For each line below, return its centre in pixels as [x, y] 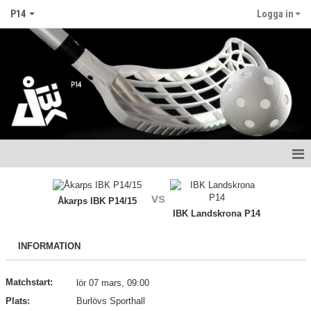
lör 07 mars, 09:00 [113, 283]
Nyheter [24, 208]
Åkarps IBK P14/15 [97, 201]
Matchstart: [29, 282]
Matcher [25, 267]
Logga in [275, 14]
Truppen [25, 297]
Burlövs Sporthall [111, 301]
